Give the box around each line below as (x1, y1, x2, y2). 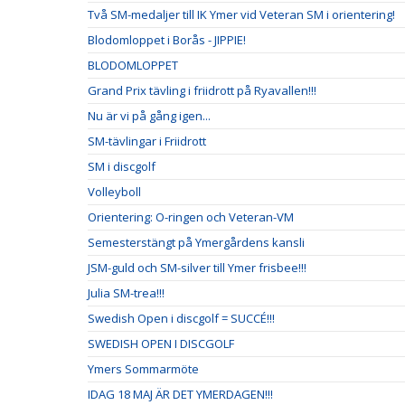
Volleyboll (88, 184, 141, 200)
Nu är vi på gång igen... (88, 108, 211, 124)
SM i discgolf (88, 158, 155, 174)
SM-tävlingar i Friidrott (88, 133, 206, 149)
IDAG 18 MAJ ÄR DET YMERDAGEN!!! (88, 386, 273, 402)
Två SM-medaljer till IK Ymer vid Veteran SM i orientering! (88, 6, 395, 23)
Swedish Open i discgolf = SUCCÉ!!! (88, 310, 275, 326)
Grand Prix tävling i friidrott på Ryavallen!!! (88, 82, 316, 99)
